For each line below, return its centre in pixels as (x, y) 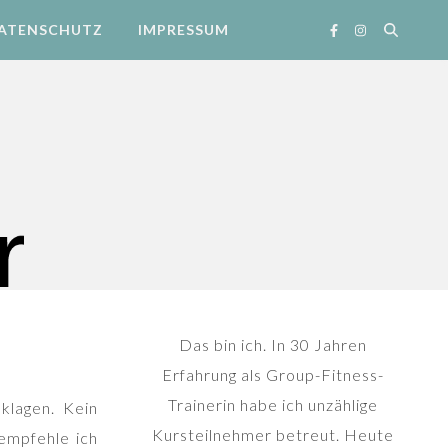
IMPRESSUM (183, 29)
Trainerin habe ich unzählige (273, 404)
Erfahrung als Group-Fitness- (273, 374)
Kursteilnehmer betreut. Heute (273, 434)
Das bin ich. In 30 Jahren (273, 344)
